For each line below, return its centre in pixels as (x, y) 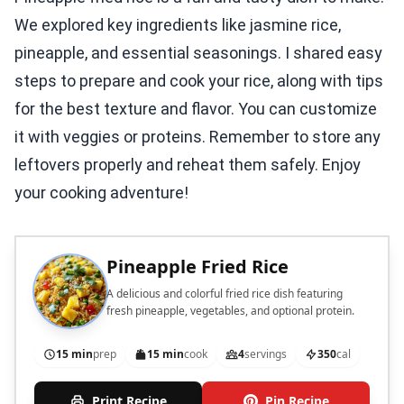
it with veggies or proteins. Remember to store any (197, 137)
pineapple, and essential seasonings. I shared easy (198, 53)
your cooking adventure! (101, 193)
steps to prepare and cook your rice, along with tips (199, 81)
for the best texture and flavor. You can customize (196, 109)
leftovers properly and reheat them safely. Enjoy (188, 165)
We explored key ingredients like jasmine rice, (178, 25)
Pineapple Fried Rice (197, 267)
